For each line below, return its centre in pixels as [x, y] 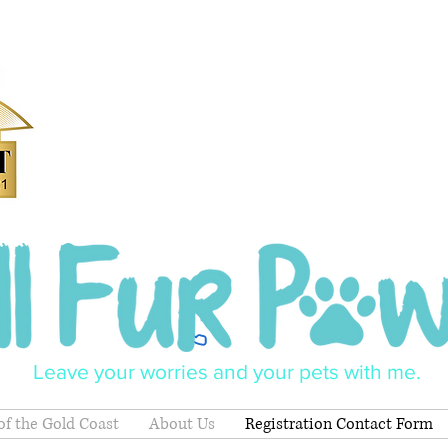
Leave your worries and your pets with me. [227, 371]
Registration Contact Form [339, 424]
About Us [182, 424]
